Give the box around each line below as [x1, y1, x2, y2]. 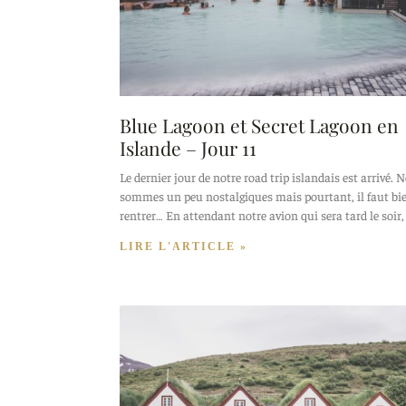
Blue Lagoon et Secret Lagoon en [120, 111, 399, 138]
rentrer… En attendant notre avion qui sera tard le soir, [120, 206, 404, 223]
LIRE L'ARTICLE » [120, 239, 247, 253]
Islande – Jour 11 [120, 134, 256, 160]
